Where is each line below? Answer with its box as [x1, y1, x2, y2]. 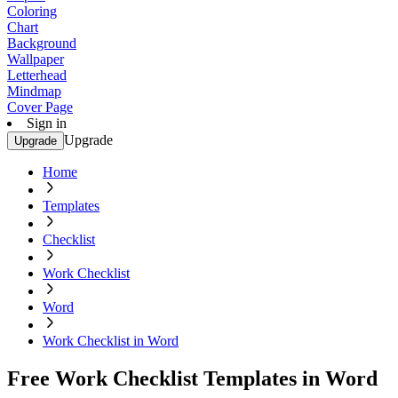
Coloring [7, 4, 57, 19]
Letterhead [7, 68, 67, 83]
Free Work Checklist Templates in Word [7, 366, 378, 390]
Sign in [27, 115, 67, 131]
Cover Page [7, 99, 73, 115]
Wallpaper [7, 52, 64, 67]
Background [7, 36, 76, 51]
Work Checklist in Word [43, 333, 179, 348]
